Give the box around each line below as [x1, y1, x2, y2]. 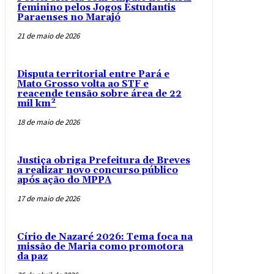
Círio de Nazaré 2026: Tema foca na [17, 231, 193, 243]
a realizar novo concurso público [17, 165, 178, 177]
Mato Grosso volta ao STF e [17, 78, 149, 91]
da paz [17, 251, 48, 263]
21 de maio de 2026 [17, 31, 80, 42]
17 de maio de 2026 [17, 193, 80, 204]
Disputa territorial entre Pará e [17, 68, 169, 81]
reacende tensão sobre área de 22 [17, 88, 182, 100]
